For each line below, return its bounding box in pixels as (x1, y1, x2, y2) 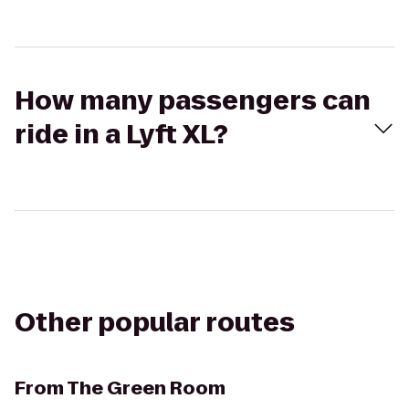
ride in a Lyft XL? (15, 117, 228, 152)
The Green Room (67, 375, 225, 401)
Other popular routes (15, 305, 295, 341)
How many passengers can (15, 83, 371, 119)
